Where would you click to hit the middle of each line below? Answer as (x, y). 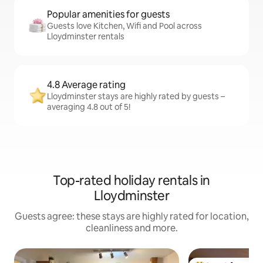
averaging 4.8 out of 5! (89, 107)
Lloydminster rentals (86, 37)
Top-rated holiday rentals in (131, 181)
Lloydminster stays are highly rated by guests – (136, 97)
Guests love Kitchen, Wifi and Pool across (124, 26)
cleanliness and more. (131, 228)
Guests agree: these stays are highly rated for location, (131, 217)
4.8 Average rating (86, 85)
